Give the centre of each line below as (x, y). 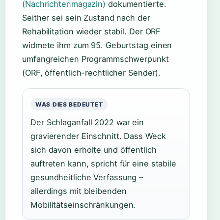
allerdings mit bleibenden (79, 191)
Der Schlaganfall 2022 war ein (87, 122)
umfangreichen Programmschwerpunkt (96, 59)
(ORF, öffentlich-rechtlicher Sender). (92, 73)
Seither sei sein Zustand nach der (86, 18)
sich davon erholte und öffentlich (94, 150)
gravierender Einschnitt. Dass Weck (98, 136)
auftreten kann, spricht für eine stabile (103, 164)
